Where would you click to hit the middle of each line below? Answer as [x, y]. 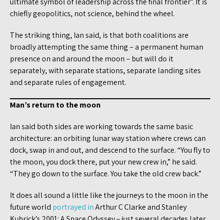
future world [31, 207]
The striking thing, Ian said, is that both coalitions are [99, 35]
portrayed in [73, 207]
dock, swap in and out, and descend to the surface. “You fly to [110, 150]
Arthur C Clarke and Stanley [140, 207]
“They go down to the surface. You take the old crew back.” [106, 173]
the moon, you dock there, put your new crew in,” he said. [103, 162]
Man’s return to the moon [55, 105]
